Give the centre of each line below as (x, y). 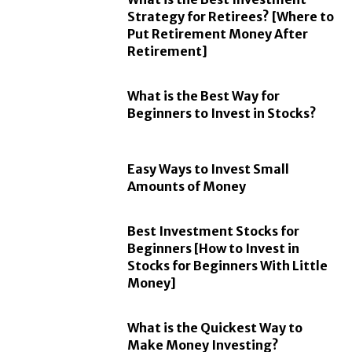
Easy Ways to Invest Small (209, 169)
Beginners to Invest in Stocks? (222, 114)
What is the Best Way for (204, 96)
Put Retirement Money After (218, 34)
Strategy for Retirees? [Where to (231, 17)
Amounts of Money (187, 187)
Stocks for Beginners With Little (228, 266)
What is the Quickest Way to (215, 327)
